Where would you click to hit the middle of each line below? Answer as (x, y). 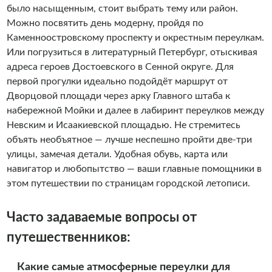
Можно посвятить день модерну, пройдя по (105, 23)
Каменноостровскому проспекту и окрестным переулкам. (135, 38)
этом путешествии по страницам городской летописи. (128, 183)
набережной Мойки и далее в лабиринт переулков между (135, 110)
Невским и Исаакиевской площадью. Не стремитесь (123, 125)
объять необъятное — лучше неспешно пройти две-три (129, 140)
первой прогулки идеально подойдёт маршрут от (117, 81)
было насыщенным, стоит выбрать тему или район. (122, 8)
